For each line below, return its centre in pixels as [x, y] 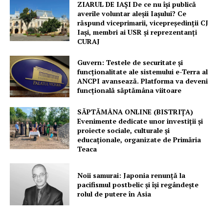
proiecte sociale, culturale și [124, 131]
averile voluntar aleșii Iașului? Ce [132, 13]
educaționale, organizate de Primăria [139, 140]
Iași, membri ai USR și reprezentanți [137, 32]
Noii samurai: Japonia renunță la [131, 175]
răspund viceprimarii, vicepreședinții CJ [143, 22]
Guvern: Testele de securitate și [130, 63]
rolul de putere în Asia [114, 194]
